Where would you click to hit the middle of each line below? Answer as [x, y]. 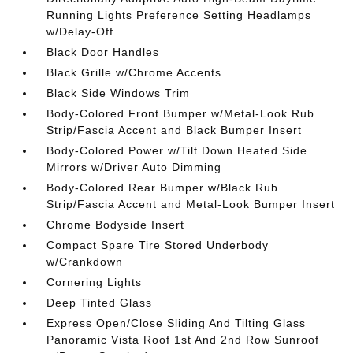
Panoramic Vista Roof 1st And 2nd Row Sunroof [183, 340]
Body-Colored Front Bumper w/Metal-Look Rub [181, 113]
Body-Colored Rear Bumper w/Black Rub [163, 188]
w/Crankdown [85, 262]
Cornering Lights [95, 282]
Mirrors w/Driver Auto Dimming [134, 167]
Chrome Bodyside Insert [116, 225]
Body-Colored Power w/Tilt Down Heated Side [177, 150]
